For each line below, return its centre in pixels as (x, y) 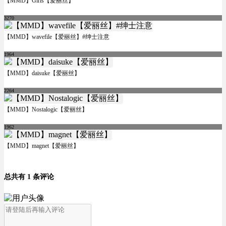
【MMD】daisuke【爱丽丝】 (42, 73)
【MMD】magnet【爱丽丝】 (42, 146)
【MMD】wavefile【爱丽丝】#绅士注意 (57, 37)
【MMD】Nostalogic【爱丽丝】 (46, 110)
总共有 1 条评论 (29, 177)
